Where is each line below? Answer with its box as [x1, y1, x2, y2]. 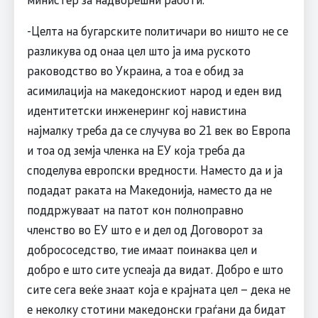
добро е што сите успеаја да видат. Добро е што [26, 261, 283, 277]
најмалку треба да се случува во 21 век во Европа [26, 121, 290, 138]
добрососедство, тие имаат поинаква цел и [26, 241, 257, 257]
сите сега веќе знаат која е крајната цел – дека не [26, 280, 290, 297]
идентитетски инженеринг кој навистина [26, 102, 246, 118]
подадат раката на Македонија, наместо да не [26, 181, 272, 197]
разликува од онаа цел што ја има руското [26, 42, 251, 58]
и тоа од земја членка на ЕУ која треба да [26, 141, 245, 158]
